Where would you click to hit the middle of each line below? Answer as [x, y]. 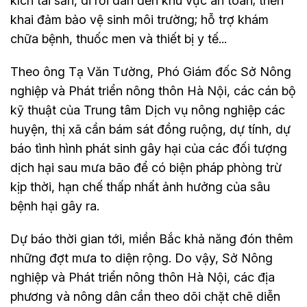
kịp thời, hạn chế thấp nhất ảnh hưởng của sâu [140, 186]
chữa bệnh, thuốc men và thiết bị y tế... [119, 38]
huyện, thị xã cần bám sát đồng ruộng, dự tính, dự [150, 129]
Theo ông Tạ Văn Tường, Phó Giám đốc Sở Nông [151, 71]
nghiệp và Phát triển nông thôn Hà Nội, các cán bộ [153, 90]
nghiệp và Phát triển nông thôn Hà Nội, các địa [143, 277]
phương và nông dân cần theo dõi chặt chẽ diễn [145, 296]
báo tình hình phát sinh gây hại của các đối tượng [149, 148]
